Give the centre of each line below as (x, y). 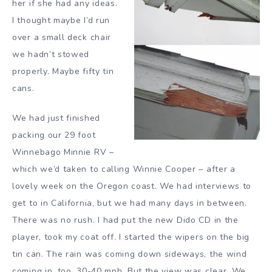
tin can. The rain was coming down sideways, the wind (130, 254)
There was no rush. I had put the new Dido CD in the (125, 220)
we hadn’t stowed (51, 55)
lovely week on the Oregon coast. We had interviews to (132, 186)
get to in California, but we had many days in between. (130, 203)
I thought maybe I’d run (61, 21)
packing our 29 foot (54, 135)
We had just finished (56, 118)
